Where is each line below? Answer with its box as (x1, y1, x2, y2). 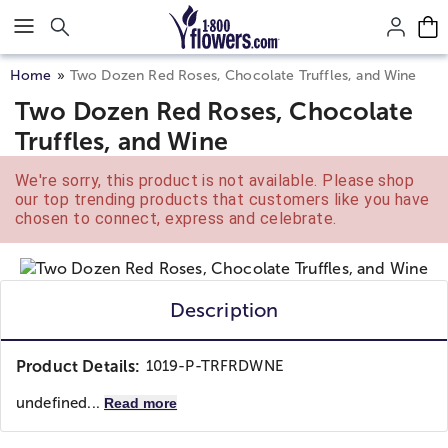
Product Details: (16, 358, 141, 375)
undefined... (16, 395, 105, 411)
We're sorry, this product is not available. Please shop (15, 171, 415, 190)
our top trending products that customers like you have (15, 190, 430, 209)
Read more (104, 395, 178, 411)
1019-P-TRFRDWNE (145, 358, 284, 374)
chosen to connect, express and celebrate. (15, 209, 337, 228)
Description (169, 299, 279, 321)
